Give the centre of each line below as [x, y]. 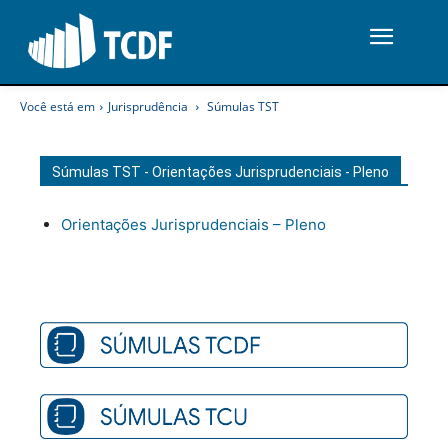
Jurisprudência [148, 107]
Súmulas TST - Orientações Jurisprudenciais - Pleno [220, 172]
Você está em [57, 107]
